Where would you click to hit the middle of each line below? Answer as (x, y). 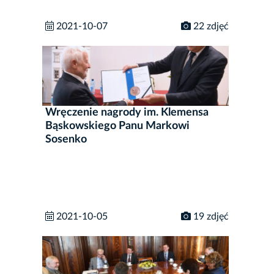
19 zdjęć (210, 216)
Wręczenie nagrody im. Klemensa (127, 112)
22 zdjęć (210, 27)
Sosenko (66, 139)
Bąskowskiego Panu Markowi (117, 126)
